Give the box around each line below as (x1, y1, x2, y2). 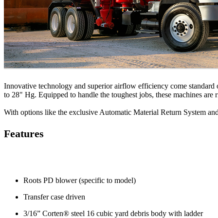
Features (4, 127, 44, 140)
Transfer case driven (23, 193, 85, 201)
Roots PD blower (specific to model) (23, 176, 136, 185)
